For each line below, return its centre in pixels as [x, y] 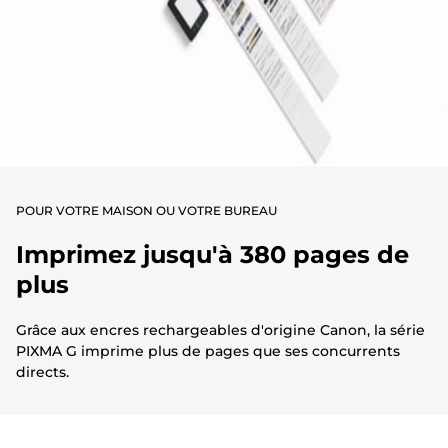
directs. [42, 372]
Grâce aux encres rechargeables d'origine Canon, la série [220, 330]
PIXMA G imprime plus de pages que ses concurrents [208, 351]
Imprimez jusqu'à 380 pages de [212, 255]
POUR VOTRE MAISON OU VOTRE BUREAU [146, 211]
